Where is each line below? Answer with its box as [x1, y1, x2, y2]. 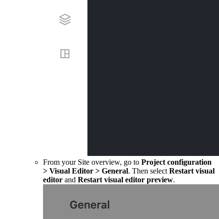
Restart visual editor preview [78, 175, 173, 184]
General [100, 166, 128, 175]
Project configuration [141, 157, 212, 166]
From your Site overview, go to [43, 157, 141, 166]
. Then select [128, 166, 169, 175]
